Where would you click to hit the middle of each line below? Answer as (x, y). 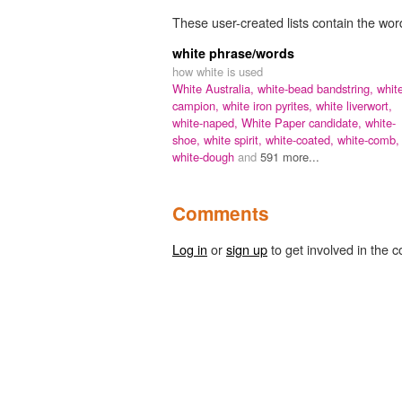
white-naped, (207, 123)
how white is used (218, 72)
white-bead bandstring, (317, 89)
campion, (197, 106)
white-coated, (301, 140)
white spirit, (235, 140)
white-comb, (368, 140)
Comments (221, 214)
